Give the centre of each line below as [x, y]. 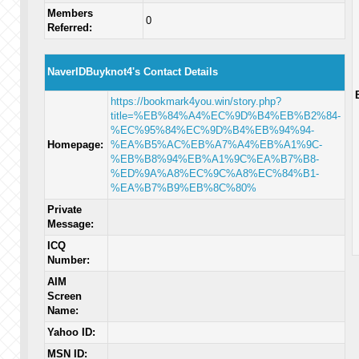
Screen [65, 296]
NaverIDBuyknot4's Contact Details [133, 72]
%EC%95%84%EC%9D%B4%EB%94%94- [213, 130]
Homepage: [76, 145]
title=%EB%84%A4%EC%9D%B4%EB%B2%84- [226, 116]
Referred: [70, 28]
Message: [71, 224]
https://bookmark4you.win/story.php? [196, 101]
